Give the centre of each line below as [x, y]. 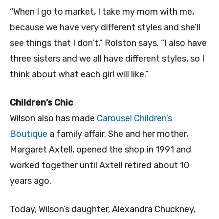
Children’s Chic [41, 103]
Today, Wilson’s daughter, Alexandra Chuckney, [103, 209]
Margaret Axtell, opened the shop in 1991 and [100, 150]
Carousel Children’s [134, 119]
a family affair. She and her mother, [118, 134]
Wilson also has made [53, 119]
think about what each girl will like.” [79, 75]
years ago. [31, 181]
